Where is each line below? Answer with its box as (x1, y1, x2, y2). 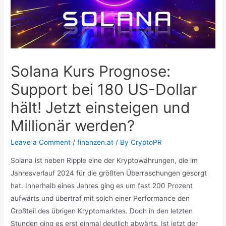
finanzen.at (77, 138, 114, 147)
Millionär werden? (11, 117, 135, 135)
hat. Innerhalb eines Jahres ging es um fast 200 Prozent (11, 181, 193, 190)
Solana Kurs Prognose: (11, 62, 171, 81)
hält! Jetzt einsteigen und (11, 98, 191, 117)
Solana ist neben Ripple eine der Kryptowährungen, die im (11, 156, 198, 164)
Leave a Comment (11, 138, 71, 147)
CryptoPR (131, 138, 162, 147)
